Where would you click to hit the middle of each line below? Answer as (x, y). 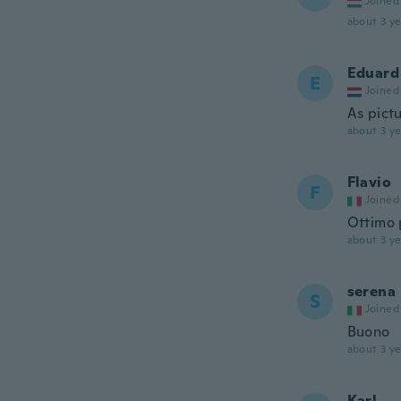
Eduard (373, 73)
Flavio (369, 182)
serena (371, 291)
